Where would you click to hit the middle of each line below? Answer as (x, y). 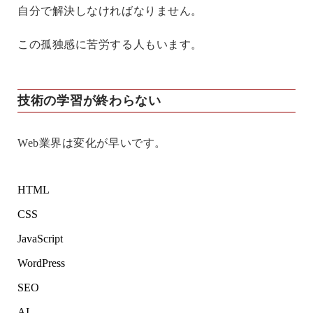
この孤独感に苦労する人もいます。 (110, 45)
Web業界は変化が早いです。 (92, 143)
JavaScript (40, 239)
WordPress (41, 263)
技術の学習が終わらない (89, 101)
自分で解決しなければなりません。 (110, 11)
